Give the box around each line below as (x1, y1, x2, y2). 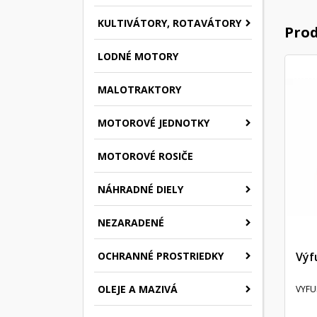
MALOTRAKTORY (98, 82, 181, 96)
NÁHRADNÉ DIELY (98, 182, 183, 196)
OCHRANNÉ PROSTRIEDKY (98, 248, 224, 263)
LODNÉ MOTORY (98, 49, 178, 63)
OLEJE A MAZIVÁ (98, 282, 178, 296)
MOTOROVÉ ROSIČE (98, 149, 193, 163)
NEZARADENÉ (98, 215, 164, 229)
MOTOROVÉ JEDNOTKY (98, 115, 209, 129)
